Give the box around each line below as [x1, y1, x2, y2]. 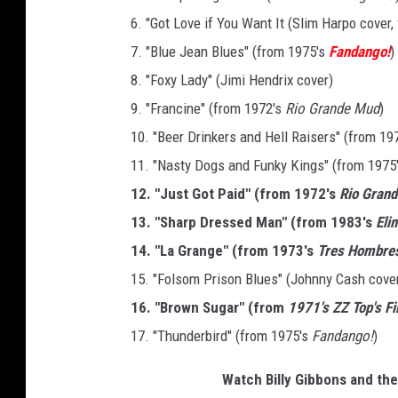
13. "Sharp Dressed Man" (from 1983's [131, 213, 376, 232]
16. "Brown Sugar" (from [131, 298, 288, 317]
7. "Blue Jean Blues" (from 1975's [131, 43, 329, 61]
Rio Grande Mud [282, 99, 379, 118]
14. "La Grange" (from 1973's [131, 242, 317, 260]
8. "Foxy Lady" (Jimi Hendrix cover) [131, 71, 333, 90]
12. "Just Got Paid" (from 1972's [131, 185, 339, 203]
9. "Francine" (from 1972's [131, 99, 282, 118]
